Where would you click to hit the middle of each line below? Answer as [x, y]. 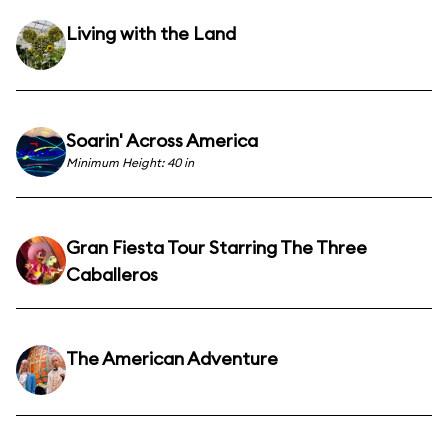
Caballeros [112, 274]
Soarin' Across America [162, 140]
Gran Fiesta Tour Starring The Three [216, 247]
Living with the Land [151, 33]
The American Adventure [172, 358]
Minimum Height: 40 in [130, 162]
